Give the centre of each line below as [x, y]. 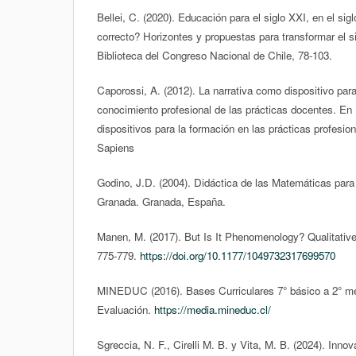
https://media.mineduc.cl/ [213, 309]
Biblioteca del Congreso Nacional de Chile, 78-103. [215, 55]
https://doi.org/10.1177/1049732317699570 [238, 255]
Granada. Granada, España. [161, 201]
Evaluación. [126, 309]
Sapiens [116, 147]
